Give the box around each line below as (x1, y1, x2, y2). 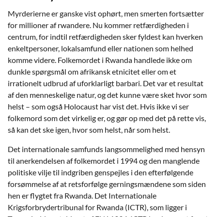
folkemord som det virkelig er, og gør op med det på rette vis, (8, 113, 206, 123)
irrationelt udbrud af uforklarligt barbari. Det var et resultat (8, 78, 203, 88)
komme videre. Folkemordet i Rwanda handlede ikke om (8, 55, 192, 64)
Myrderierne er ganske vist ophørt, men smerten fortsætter (8, 8, 204, 18)
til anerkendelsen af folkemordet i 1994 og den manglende (8, 155, 200, 165)
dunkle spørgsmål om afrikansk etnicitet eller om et (8, 66, 176, 76)
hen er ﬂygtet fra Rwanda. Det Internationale (8, 190, 156, 200)
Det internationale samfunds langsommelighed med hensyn (8, 144, 205, 154)
